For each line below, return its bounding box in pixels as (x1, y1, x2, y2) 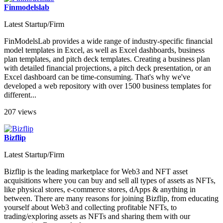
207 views (4, 108, 36, 116)
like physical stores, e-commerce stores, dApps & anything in (4, 185, 196, 194)
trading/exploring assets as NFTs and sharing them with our (4, 212, 190, 221)
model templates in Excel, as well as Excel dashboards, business (4, 46, 205, 55)
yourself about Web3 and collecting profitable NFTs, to (4, 203, 177, 212)
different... (4, 91, 36, 100)
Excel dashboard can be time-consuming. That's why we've (4, 73, 190, 82)
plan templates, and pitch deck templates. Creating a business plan (4, 55, 210, 64)
